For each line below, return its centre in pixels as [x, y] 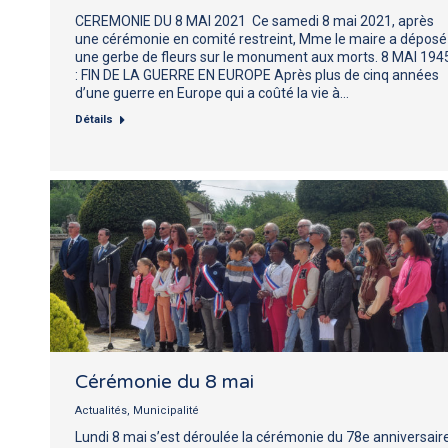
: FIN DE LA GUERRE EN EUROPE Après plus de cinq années [257, 74]
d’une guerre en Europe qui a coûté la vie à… [212, 92]
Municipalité [166, 410]
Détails [94, 119]
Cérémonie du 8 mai [164, 381]
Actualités [101, 410]
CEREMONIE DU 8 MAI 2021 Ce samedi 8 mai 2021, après [254, 20]
